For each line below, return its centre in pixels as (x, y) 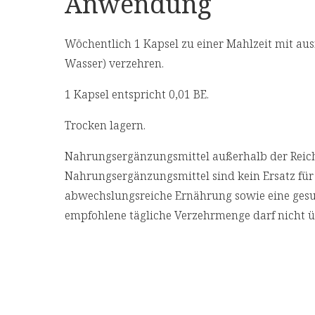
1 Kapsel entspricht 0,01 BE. (137, 94)
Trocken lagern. (105, 125)
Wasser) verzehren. (114, 63)
